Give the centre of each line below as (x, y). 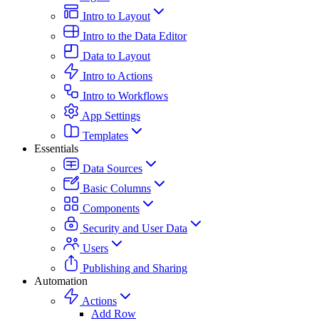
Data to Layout (116, 56)
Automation (61, 281)
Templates (105, 135)
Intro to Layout (116, 16)
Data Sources (113, 168)
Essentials (56, 148)
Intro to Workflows (125, 95)
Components (111, 208)
